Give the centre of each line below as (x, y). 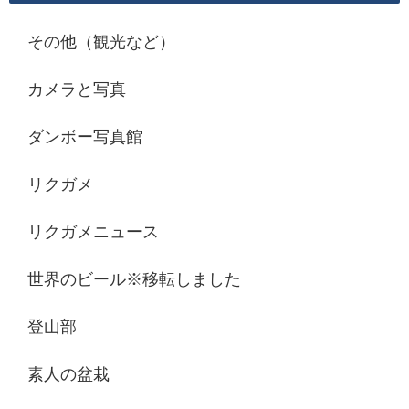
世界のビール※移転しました (134, 280)
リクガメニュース (93, 232)
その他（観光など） (101, 42)
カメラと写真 (77, 90)
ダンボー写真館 (85, 137)
